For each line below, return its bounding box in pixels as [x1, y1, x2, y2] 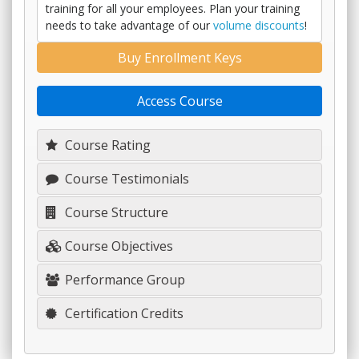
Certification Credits [62, 305, 184, 322]
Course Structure [62, 204, 168, 221]
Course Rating [62, 136, 151, 154]
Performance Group [62, 271, 185, 288]
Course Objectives [62, 237, 173, 255]
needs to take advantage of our [46, 18, 213, 33]
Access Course [136, 92, 223, 110]
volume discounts [213, 18, 305, 33]
